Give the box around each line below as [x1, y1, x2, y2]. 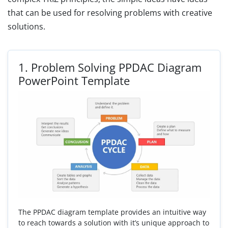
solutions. [8, 20, 45, 32]
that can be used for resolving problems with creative [8, 7, 212, 18]
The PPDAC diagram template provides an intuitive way [18, 207, 206, 217]
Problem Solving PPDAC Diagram [31, 59, 202, 75]
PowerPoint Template [18, 72, 130, 88]
